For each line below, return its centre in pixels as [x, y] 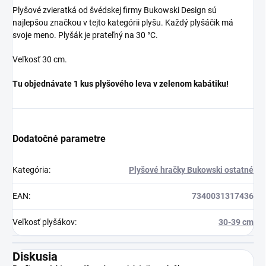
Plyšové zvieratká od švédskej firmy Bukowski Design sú [115, 10]
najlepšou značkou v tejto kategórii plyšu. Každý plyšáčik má [123, 22]
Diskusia [35, 256]
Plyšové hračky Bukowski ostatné [191, 170]
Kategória [31, 170]
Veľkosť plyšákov [44, 222]
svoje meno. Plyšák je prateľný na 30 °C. [85, 35]
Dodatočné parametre [59, 138]
